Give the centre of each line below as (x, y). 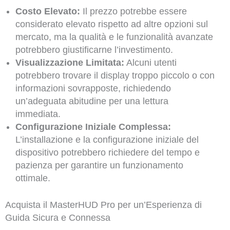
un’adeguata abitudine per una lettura (92, 101)
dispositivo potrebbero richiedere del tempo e (107, 153)
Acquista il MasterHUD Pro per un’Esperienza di (103, 205)
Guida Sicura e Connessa (57, 218)
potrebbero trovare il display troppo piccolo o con (115, 76)
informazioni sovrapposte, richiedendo (93, 89)
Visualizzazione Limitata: (70, 63)
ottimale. (33, 178)
